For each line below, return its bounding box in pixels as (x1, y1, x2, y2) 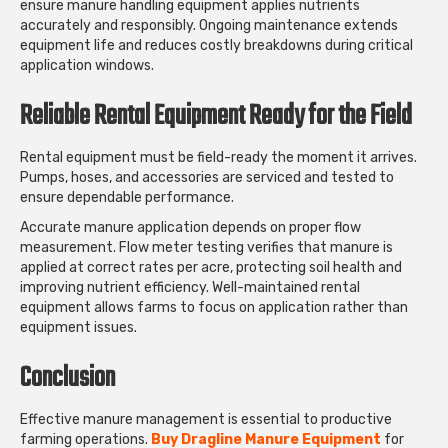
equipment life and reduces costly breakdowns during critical (20, 36, 413, 54)
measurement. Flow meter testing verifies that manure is (20, 238, 393, 256)
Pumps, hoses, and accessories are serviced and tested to (20, 168, 394, 186)
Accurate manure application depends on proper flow (20, 218, 361, 236)
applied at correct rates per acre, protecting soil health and (20, 258, 402, 276)
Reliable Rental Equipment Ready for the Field (20, 94, 412, 138)
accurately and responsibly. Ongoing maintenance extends (20, 16, 398, 34)
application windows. (20, 56, 154, 74)
